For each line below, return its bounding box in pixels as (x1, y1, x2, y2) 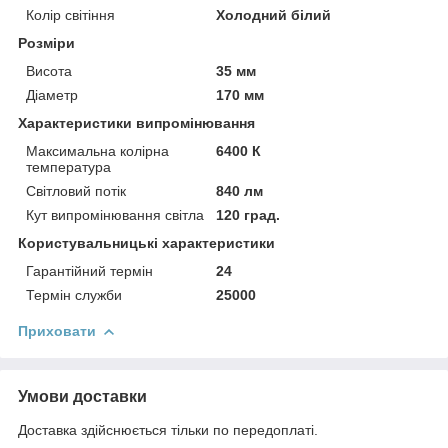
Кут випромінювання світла (26, 206, 204, 223)
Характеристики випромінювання (18, 114, 255, 131)
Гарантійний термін (26, 262, 153, 279)
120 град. (216, 206, 281, 223)
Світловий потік (26, 182, 126, 199)
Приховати (18, 322, 96, 339)
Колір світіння (26, 6, 115, 23)
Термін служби (26, 286, 122, 303)
